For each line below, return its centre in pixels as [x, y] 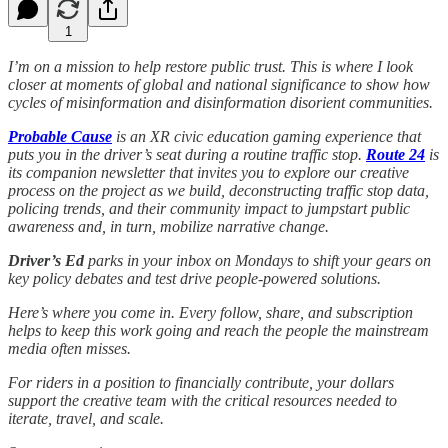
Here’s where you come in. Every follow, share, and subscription [210, 312]
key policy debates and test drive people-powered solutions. [194, 278]
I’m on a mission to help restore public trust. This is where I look [210, 66]
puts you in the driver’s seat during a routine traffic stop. [187, 154]
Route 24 [395, 154]
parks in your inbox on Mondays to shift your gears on [257, 260]
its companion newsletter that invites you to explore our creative [208, 172]
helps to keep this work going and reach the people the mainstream [218, 330]
